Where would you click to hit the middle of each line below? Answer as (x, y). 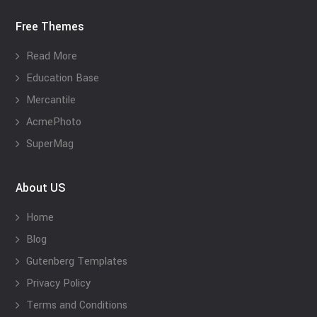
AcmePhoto (54, 122)
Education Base (63, 79)
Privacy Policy (59, 284)
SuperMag (50, 144)
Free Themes (50, 27)
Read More (52, 57)
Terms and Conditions (77, 306)
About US (41, 188)
